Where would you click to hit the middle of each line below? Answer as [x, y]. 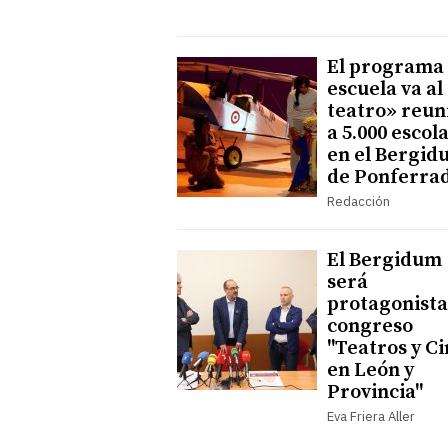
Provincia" [375, 392]
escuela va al [385, 89]
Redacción [358, 201]
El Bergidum [384, 260]
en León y [370, 370]
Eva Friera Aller [371, 416]
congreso [370, 326]
